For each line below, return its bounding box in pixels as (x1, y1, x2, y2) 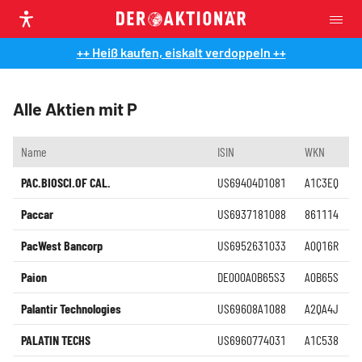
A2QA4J (305, 301, 339, 316)
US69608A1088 (217, 301, 286, 316)
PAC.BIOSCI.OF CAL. (21, 175, 111, 190)
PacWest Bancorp (21, 238, 103, 253)
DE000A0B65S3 (217, 269, 285, 284)
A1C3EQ (305, 175, 339, 190)
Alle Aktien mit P (13, 99, 137, 119)
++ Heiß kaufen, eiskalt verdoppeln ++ (76, 44, 286, 60)
